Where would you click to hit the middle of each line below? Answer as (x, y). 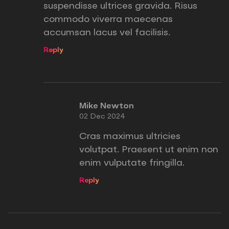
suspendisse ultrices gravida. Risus (120, 6)
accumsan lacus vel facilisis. (107, 33)
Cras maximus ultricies (130, 137)
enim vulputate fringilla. (132, 163)
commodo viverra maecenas (108, 20)
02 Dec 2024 (102, 117)
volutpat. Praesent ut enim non (149, 150)
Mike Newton (107, 107)
